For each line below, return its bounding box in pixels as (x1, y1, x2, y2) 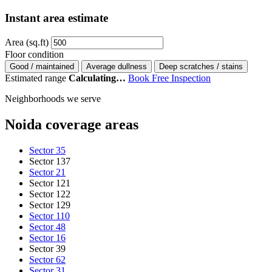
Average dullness (86, 62, 147, 71)
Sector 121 (29, 177, 70, 188)
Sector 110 (29, 210, 70, 221)
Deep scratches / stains (159, 62, 243, 71)
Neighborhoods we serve (5, 93, 101, 104)
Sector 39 (29, 243, 66, 254)
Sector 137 (29, 155, 70, 166)
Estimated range (5, 73, 66, 83)
